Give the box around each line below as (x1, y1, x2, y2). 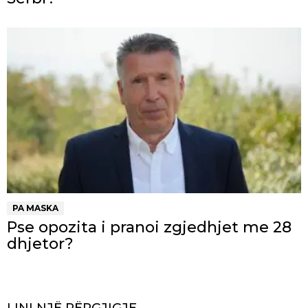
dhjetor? (7, 234, 74, 253)
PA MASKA (12, 202, 58, 213)
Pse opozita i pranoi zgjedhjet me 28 (7, 217, 291, 236)
